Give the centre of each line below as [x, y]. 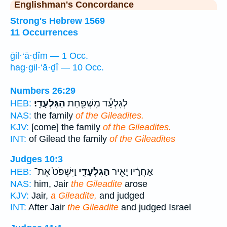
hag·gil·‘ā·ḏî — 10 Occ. [57, 67]
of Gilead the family [68, 139]
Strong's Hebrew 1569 [58, 21]
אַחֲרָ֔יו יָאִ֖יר [131, 172]
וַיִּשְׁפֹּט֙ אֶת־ [55, 172]
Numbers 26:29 [43, 90]
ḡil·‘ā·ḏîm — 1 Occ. [49, 55]
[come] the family [66, 127]
